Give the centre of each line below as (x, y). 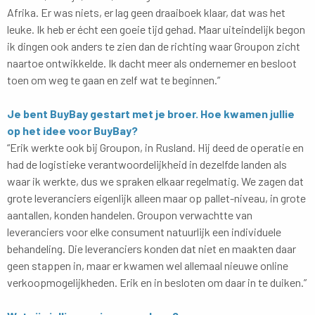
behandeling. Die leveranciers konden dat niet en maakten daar (152, 248)
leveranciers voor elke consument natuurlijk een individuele (144, 231)
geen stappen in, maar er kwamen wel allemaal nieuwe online (148, 265)
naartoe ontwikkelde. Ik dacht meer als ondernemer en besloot (152, 63)
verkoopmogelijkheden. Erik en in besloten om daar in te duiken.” (157, 282)
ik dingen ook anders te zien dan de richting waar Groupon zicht (154, 46)
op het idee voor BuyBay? (72, 130)
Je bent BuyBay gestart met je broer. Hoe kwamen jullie (151, 113)
